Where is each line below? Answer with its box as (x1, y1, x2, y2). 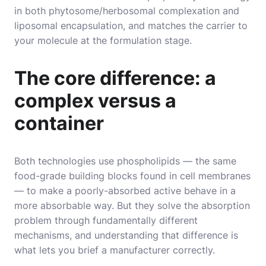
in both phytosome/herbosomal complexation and (14, 4, 239, 17)
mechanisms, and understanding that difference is (14, 229, 238, 241)
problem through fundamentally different (14, 214, 198, 226)
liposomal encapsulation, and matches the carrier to (14, 19, 248, 31)
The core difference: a (14, 66, 216, 90)
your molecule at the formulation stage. (14, 34, 192, 46)
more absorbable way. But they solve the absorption (14, 199, 250, 211)
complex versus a (14, 88, 176, 112)
